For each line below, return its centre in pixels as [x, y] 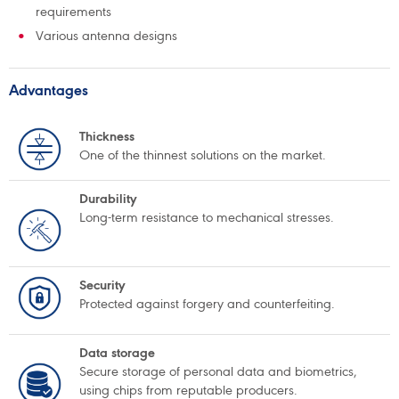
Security [102, 285]
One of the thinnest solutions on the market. [203, 155]
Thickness [107, 136]
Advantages [50, 90]
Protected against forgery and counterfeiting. [207, 304]
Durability [108, 199]
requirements [73, 12]
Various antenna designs [106, 36]
